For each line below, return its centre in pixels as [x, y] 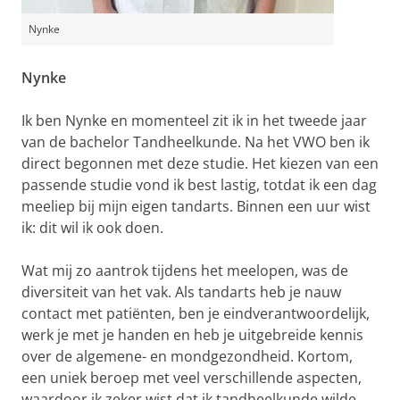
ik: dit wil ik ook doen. [92, 228]
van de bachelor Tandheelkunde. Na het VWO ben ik [196, 142]
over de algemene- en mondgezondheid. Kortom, [187, 356]
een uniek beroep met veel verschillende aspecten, [192, 378]
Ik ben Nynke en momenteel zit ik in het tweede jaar [194, 121]
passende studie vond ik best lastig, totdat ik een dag [199, 185]
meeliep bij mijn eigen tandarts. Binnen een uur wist [196, 206]
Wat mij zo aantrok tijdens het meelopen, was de [185, 271]
